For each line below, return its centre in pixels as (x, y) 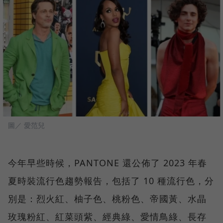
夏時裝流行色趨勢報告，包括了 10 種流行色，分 (111, 181)
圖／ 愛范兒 (26, 125)
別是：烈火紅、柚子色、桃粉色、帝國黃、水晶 (107, 199)
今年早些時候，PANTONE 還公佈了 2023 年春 (108, 163)
